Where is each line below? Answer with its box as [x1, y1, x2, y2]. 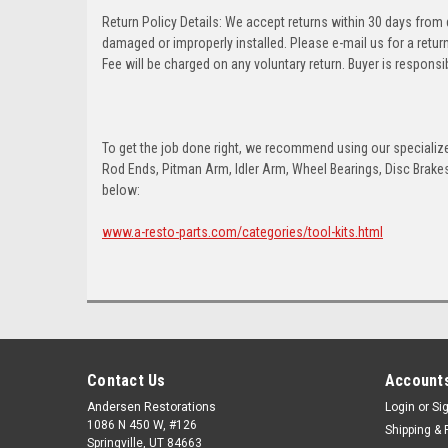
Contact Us [87, 370, 166, 390]
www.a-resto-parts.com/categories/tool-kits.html [102, 223, 383, 240]
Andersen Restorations [87, 399, 216, 414]
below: [102, 181, 140, 198]
